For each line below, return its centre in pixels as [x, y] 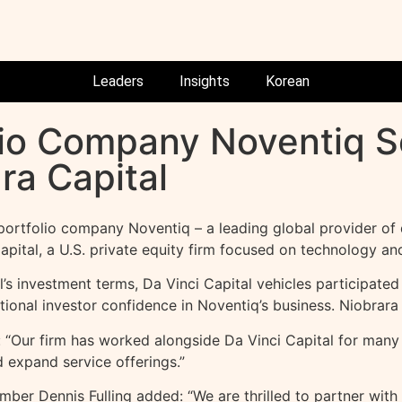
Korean [288, 81]
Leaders [118, 81]
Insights [205, 81]
